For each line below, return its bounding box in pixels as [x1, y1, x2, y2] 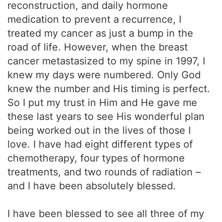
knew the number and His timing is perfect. [7, 83, 210, 95]
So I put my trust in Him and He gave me [7, 97, 197, 109]
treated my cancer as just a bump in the [7, 27, 193, 39]
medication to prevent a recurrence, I [7, 13, 181, 25]
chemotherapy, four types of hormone [7, 152, 185, 164]
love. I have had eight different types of [7, 138, 193, 150]
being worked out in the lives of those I [7, 124, 191, 136]
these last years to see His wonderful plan [7, 111, 205, 122]
